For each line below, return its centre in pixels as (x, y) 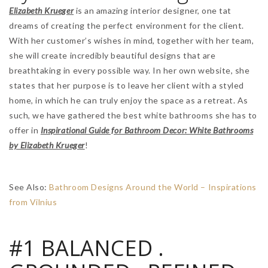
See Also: (29, 187)
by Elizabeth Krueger (47, 145)
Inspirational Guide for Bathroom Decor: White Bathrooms (147, 130)
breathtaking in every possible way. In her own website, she (130, 70)
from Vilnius (33, 202)
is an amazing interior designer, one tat (153, 10)
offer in (25, 130)
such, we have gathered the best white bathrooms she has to (133, 115)
